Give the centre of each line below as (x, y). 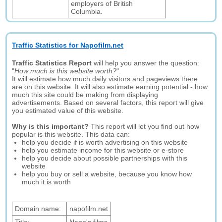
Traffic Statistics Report (52, 63)
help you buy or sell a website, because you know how (107, 174)
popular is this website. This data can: (71, 134)
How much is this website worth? (66, 71)
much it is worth (47, 182)
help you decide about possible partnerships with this (105, 158)
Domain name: (38, 209)
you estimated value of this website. (68, 111)
